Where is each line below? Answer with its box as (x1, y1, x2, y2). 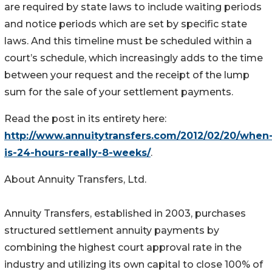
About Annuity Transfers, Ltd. (4, 173, 146, 185)
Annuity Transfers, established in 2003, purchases (4, 207, 246, 219)
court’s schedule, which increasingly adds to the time (4, 52, 263, 64)
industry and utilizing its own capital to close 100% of (4, 258, 263, 270)
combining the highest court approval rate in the (4, 241, 242, 253)
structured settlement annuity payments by (4, 224, 219, 236)
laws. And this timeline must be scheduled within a (4, 35, 252, 47)
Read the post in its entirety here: (4, 112, 166, 124)
